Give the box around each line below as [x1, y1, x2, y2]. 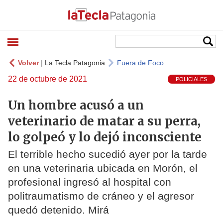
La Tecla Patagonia [45, 59, 105, 67]
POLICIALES [176, 76, 207, 83]
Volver [18, 59, 39, 67]
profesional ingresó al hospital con [8, 176, 171, 188]
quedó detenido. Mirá [8, 204, 109, 216]
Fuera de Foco [117, 59, 164, 67]
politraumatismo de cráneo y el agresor [8, 190, 194, 202]
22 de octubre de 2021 [8, 75, 87, 83]
